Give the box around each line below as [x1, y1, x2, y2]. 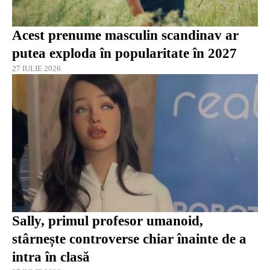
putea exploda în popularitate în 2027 [12, 45, 237, 61]
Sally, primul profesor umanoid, [12, 213, 203, 228]
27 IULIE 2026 [12, 63, 61, 73]
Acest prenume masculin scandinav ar [12, 27, 239, 43]
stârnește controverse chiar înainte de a [12, 231, 246, 246]
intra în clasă [12, 250, 90, 265]
